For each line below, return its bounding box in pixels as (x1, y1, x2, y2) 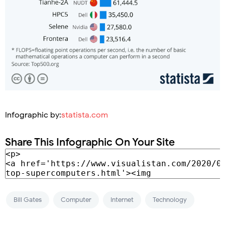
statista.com (61, 109, 108, 120)
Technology (153, 195, 187, 204)
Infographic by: (5, 109, 61, 120)
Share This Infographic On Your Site (5, 135, 175, 149)
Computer (61, 195, 91, 204)
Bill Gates (14, 195, 42, 204)
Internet (110, 195, 134, 204)
